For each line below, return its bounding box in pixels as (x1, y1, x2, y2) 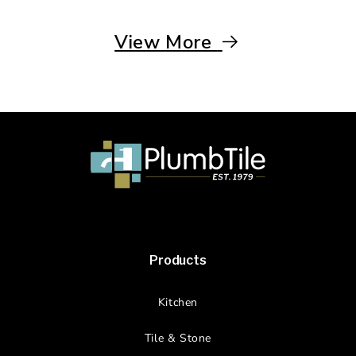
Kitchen (157, 295, 199, 311)
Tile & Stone (144, 331, 212, 346)
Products (149, 253, 207, 269)
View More (114, 29, 218, 56)
